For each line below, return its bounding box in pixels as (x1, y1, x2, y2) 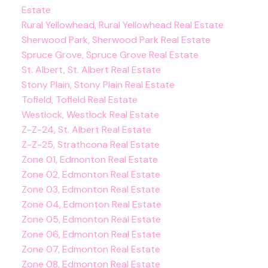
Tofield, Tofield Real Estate (21, 93, 138, 106)
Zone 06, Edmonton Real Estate (21, 227, 161, 240)
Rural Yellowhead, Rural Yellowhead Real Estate (21, 18, 224, 31)
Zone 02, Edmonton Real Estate (21, 167, 160, 181)
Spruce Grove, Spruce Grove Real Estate (21, 48, 199, 61)
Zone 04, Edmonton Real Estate (21, 197, 162, 211)
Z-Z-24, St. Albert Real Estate (21, 123, 151, 136)
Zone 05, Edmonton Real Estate (21, 212, 161, 226)
